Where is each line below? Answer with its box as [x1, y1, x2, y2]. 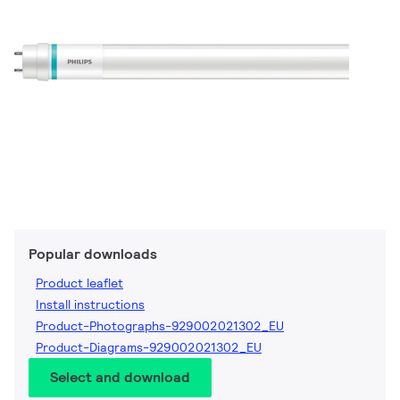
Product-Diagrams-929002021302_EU [36, 339, 262, 356]
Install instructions [36, 296, 145, 313]
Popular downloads [29, 245, 157, 264]
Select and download [50, 368, 190, 387]
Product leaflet [36, 275, 123, 292]
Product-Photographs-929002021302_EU [36, 318, 284, 335]
